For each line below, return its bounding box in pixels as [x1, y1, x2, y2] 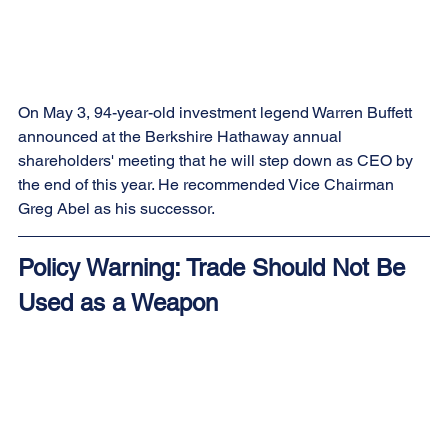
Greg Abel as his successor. [18, 199, 215, 219]
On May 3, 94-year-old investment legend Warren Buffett [18, 103, 416, 123]
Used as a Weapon [18, 289, 218, 317]
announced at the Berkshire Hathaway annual [18, 127, 346, 147]
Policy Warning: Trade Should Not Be [18, 254, 412, 282]
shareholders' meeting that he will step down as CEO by [18, 151, 417, 171]
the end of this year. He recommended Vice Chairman [18, 175, 398, 195]
